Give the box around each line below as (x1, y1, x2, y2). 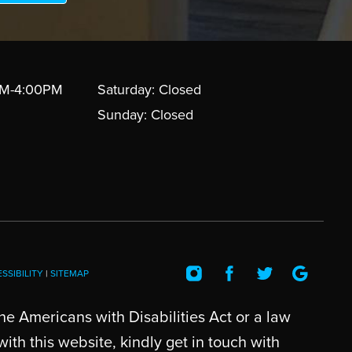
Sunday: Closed (97, 106, 193, 124)
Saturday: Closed (97, 81, 201, 99)
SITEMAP (49, 268, 89, 280)
